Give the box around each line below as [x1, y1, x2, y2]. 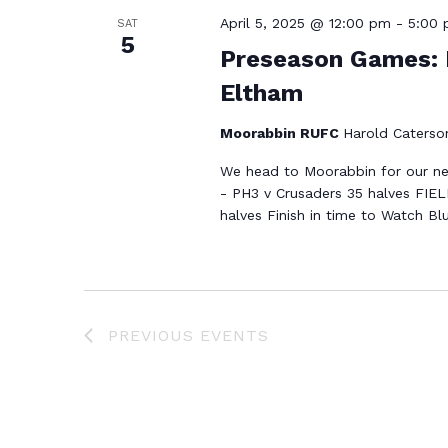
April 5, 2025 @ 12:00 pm [219, 14, 391, 31]
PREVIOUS [108, 325, 200, 345]
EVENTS [200, 325, 269, 345]
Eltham [219, 78, 303, 107]
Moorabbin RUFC [219, 124, 343, 141]
